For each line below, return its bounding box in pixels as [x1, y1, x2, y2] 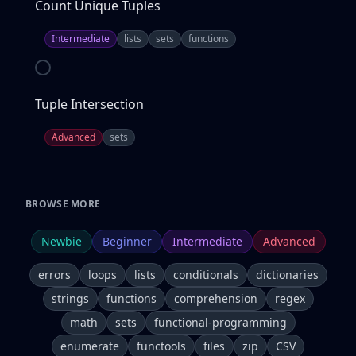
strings [51, 291, 89, 306]
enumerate [60, 339, 119, 354]
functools [137, 339, 186, 354]
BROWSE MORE [25, 197, 101, 211]
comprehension [173, 291, 257, 306]
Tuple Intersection [35, 95, 144, 113]
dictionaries [255, 267, 319, 282]
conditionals [172, 267, 238, 282]
